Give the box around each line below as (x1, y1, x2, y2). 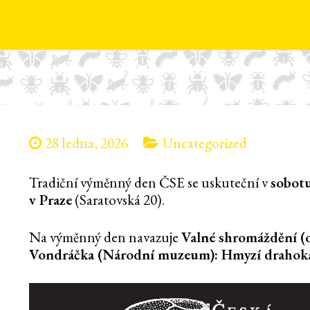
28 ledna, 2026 (45, 134, 128, 153)
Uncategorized (162, 134, 247, 153)
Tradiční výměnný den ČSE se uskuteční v (29, 172, 271, 192)
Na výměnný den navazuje (29, 227, 181, 246)
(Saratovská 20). (72, 190, 165, 209)
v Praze (29, 190, 72, 209)
